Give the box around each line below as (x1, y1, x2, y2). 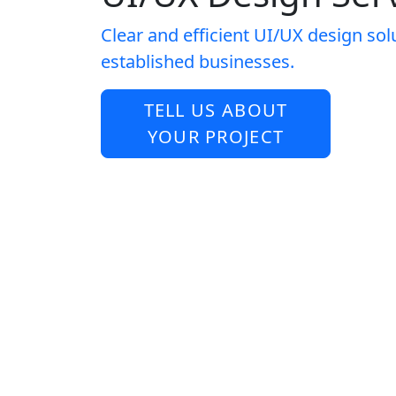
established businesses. (101, 49, 294, 73)
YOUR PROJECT (147, 125, 285, 148)
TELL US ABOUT (143, 98, 288, 122)
